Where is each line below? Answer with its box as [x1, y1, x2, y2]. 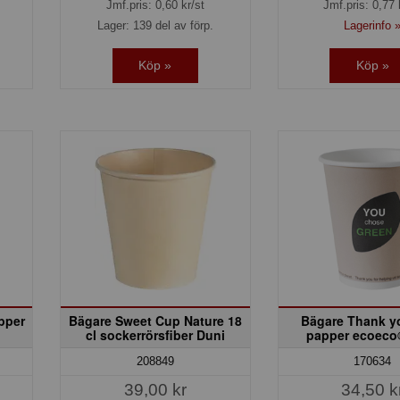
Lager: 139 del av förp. [96, 19, 213, 33]
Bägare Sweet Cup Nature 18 [68, 311, 242, 329]
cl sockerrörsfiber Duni [85, 325, 225, 344]
